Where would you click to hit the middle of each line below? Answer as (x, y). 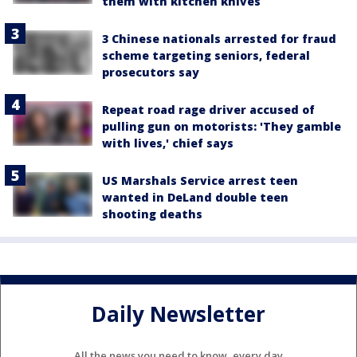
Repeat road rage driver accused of (208, 110)
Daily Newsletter (178, 314)
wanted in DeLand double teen (195, 198)
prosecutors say (151, 73)
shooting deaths (152, 214)
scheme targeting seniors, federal (206, 56)
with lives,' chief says (168, 143)
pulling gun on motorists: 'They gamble (222, 127)
